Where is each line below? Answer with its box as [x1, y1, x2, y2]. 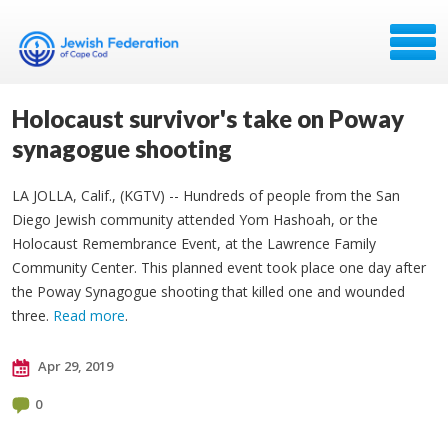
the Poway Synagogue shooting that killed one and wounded [12, 282, 405, 301]
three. [12, 306, 53, 325]
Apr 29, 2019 [35, 357, 113, 375]
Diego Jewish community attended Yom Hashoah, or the [12, 210, 378, 229]
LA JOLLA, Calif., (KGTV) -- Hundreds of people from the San [12, 186, 400, 205]
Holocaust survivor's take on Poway [12, 104, 404, 133]
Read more [53, 306, 125, 325]
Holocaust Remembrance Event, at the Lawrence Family [12, 234, 376, 253]
